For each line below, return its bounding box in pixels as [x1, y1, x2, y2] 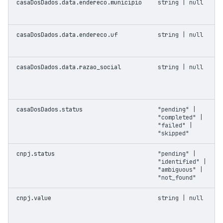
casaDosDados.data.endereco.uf [16, 31, 117, 39]
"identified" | [158, 158, 207, 166]
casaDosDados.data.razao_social [16, 63, 121, 71]
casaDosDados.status [16, 106, 83, 113]
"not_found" [158, 174, 196, 182]
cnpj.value [16, 194, 51, 202]
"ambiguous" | [158, 166, 203, 174]
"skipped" [158, 129, 189, 137]
